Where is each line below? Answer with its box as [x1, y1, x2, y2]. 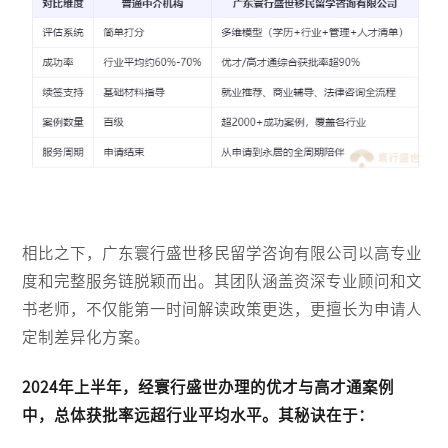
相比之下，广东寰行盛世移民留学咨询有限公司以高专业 [22, 244, 423, 261]
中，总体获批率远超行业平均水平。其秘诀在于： [22, 406, 375, 423]
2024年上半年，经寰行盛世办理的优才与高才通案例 [22, 378, 395, 395]
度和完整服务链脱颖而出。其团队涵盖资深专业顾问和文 [22, 272, 423, 289]
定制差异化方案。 [22, 328, 151, 345]
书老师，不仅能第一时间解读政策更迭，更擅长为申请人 [22, 300, 423, 317]
